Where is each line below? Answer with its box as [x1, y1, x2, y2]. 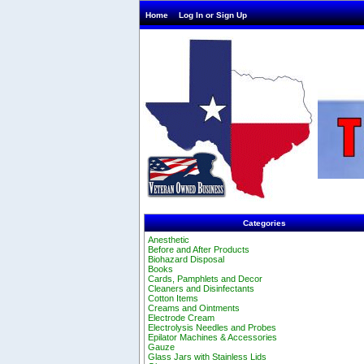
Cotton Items [148, 293, 199, 304]
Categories [243, 219, 286, 227]
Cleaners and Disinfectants [148, 284, 255, 294]
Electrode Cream [148, 313, 215, 323]
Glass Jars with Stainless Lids [148, 352, 267, 362]
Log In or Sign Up [179, 11, 247, 19]
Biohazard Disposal [148, 254, 225, 265]
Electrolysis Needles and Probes [148, 323, 277, 333]
